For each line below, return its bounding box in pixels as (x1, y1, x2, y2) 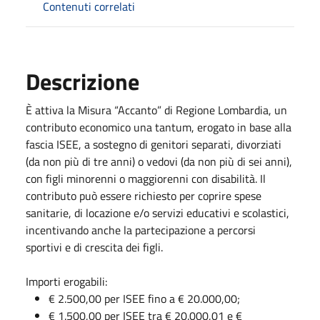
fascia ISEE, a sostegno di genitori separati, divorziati (26, 135, 281, 153)
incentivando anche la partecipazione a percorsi (26, 221, 256, 239)
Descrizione (26, 64, 139, 99)
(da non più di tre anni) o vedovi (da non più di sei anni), (26, 152, 292, 170)
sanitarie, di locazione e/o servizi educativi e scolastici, (26, 204, 289, 221)
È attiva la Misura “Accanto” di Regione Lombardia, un (26, 101, 287, 119)
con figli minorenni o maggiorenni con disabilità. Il (26, 169, 266, 187)
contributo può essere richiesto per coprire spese (26, 186, 261, 204)
